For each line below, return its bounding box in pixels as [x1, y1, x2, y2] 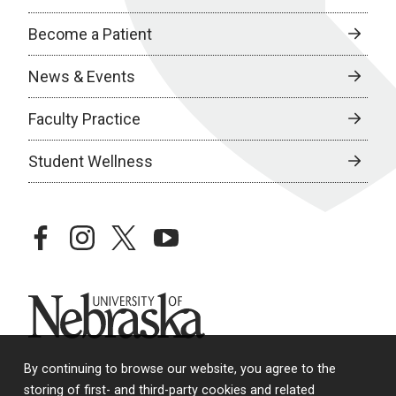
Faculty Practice [28, 109, 141, 128]
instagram [70, 225, 143, 245]
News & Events [28, 66, 135, 86]
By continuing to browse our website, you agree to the [24, 362, 336, 377]
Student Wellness [28, 151, 153, 171]
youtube [153, 225, 213, 245]
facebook [28, 225, 97, 245]
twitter [111, 225, 161, 245]
